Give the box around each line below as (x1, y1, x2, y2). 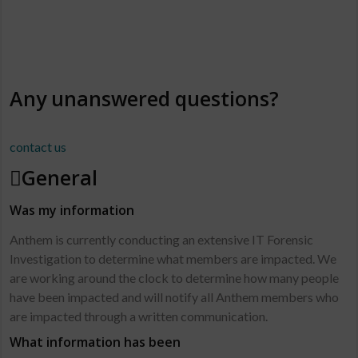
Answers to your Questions (10, 60, 157, 75)
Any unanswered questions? (10, 85, 280, 112)
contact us (10, 139, 67, 154)
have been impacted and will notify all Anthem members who (10, 289, 340, 304)
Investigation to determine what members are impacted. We (10, 251, 337, 266)
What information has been (10, 333, 181, 351)
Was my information (10, 201, 135, 219)
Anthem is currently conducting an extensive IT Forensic (10, 232, 314, 247)
